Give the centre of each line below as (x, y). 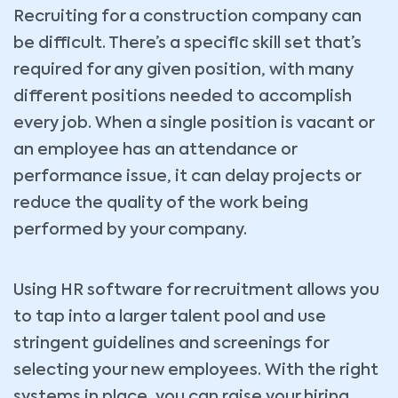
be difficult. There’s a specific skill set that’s (187, 44)
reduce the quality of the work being (161, 203)
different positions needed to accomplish (183, 97)
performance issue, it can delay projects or (187, 177)
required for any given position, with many (183, 70)
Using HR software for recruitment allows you (196, 291)
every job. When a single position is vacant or (194, 123)
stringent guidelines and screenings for (171, 344)
